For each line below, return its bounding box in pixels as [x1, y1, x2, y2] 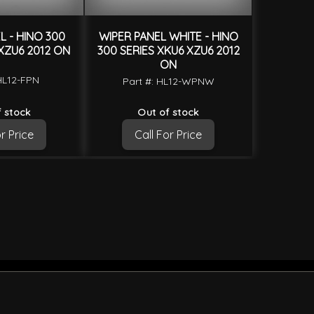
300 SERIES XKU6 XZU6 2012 [97, 43, 240, 58]
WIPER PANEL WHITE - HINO [98, 29, 238, 44]
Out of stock [137, 106, 199, 119]
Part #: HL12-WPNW [122, 75, 214, 88]
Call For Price [135, 128, 202, 142]
